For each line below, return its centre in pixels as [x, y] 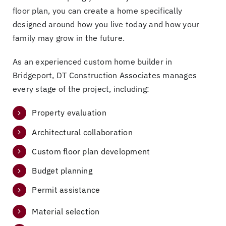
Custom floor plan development [91, 151]
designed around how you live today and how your [106, 24]
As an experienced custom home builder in [92, 62]
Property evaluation [69, 113]
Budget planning [62, 170]
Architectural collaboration [82, 132]
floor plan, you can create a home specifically [97, 11]
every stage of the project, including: [81, 89]
